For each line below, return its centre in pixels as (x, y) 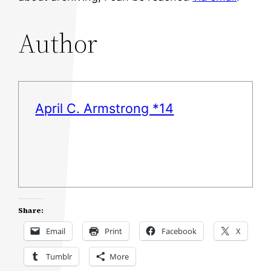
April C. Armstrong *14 (105, 109)
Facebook (179, 231)
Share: (31, 211)
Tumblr (59, 257)
